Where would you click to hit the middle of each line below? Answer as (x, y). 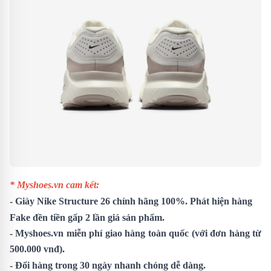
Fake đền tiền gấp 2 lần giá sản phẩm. (87, 217)
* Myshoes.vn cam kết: (54, 184)
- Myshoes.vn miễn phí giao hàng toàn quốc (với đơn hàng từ (135, 233)
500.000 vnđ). (37, 249)
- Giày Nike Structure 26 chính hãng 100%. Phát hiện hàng (131, 201)
